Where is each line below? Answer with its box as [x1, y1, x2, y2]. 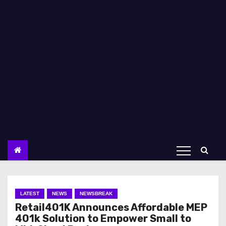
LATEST [20, 191, 39, 196]
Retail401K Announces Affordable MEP [15, 201, 207, 213]
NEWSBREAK [80, 191, 112, 196]
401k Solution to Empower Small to [15, 212, 191, 224]
